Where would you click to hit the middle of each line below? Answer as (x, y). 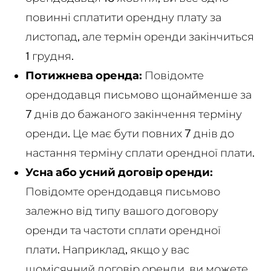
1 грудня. (49, 56)
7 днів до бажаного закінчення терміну (133, 114)
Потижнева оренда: (83, 75)
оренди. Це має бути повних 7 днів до (129, 133)
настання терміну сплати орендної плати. (140, 152)
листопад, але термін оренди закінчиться (139, 36)
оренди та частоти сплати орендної (123, 230)
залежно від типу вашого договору (122, 211)
